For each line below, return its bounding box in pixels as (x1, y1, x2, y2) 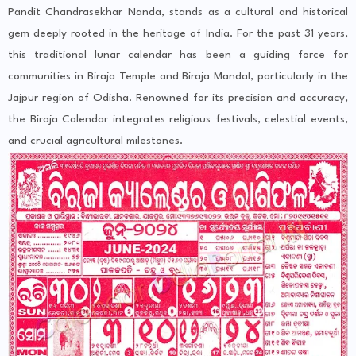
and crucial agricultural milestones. (8, 135, 183, 147)
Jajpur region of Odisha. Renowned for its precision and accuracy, (8, 92, 348, 104)
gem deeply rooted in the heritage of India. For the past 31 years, (8, 28, 348, 40)
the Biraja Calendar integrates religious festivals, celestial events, (8, 114, 348, 126)
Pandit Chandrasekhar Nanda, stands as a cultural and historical (8, 6, 348, 18)
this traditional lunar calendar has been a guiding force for (8, 49, 348, 61)
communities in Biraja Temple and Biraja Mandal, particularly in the (8, 71, 348, 83)
